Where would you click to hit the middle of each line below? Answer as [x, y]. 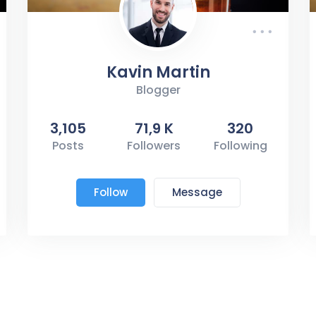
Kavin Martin [158, 72]
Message [197, 192]
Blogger [158, 90]
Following [240, 145]
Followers [154, 145]
